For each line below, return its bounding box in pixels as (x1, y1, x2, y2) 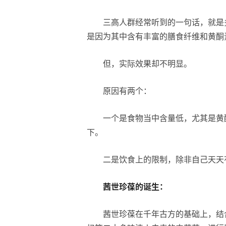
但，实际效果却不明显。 (103, 58, 192, 69)
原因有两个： (103, 85, 151, 96)
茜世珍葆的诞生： (103, 181, 167, 192)
